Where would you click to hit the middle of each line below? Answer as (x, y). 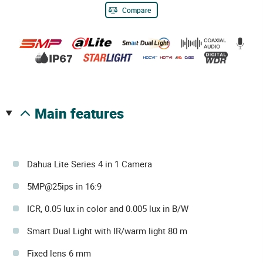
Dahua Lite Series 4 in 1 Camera (90, 164)
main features (85, 114)
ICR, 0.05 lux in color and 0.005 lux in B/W (108, 209)
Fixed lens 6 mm (59, 253)
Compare (136, 10)
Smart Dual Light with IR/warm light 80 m (107, 231)
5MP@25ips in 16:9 (64, 186)
